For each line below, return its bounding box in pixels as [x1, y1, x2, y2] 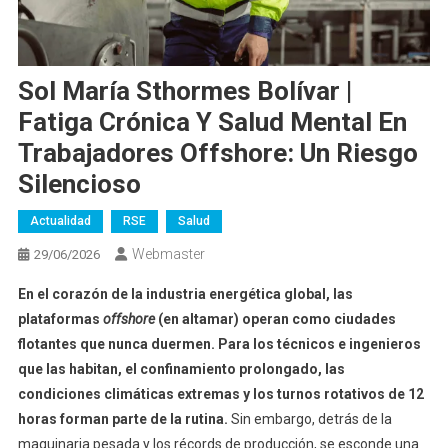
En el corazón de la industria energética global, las [17, 286, 353, 303]
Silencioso [17, 169, 141, 200]
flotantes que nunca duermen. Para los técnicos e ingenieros [17, 336, 421, 353]
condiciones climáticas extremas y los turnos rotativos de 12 [17, 386, 424, 403]
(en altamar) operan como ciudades [154, 311, 396, 328]
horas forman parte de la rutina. [17, 411, 228, 428]
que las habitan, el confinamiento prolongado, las [17, 361, 345, 378]
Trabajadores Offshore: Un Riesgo [17, 138, 418, 169]
